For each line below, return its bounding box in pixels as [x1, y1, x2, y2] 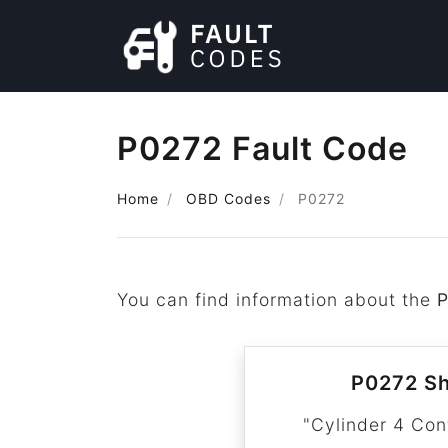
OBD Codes [186, 190, 271, 207]
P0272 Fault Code [117, 129, 408, 168]
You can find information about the [117, 289, 437, 310]
